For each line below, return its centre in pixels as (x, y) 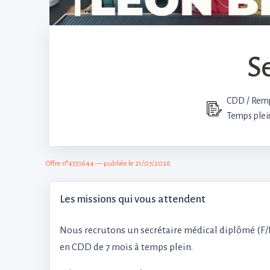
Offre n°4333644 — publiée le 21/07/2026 (108, 164)
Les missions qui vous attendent (133, 199)
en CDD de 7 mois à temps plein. (126, 247)
